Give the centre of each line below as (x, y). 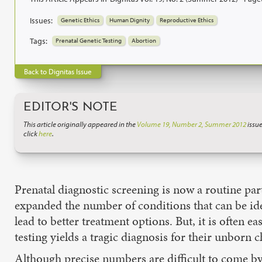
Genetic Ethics (80, 20)
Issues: (41, 20)
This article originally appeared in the (80, 124)
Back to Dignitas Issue (58, 71)
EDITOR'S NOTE (70, 107)
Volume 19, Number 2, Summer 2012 (192, 124)
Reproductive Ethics (187, 20)
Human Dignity (130, 20)
